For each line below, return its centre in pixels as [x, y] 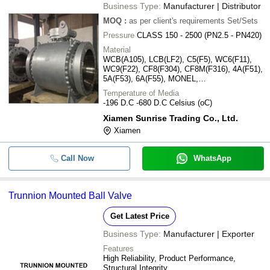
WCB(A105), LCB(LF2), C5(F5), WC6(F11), [177, 59]
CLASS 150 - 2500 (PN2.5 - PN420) [199, 35]
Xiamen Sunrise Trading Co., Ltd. [171, 118]
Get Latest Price [140, 216]
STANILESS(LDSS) [137, 98]
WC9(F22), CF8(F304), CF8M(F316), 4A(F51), [183, 69]
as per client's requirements [177, 20]
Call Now [77, 158]
